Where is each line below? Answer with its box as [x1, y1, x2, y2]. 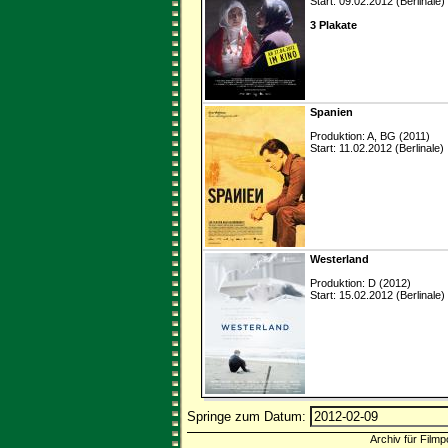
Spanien [310, 106, 353, 119]
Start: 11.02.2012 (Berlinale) [310, 142, 444, 155]
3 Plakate [310, 19, 357, 32]
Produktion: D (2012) [310, 277, 411, 290]
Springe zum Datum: [187, 409, 310, 425]
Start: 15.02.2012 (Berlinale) [310, 289, 445, 302]
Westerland [310, 253, 369, 266]
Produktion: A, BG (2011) [310, 130, 430, 143]
